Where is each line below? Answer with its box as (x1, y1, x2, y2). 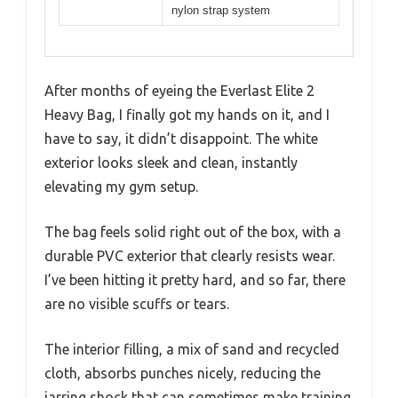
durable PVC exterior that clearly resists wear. (44, 248, 335, 265)
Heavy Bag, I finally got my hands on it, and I (44, 107, 330, 123)
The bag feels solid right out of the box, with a (44, 224, 341, 241)
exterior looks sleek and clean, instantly (44, 155, 298, 171)
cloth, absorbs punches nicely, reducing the (44, 365, 321, 382)
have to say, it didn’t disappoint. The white (44, 131, 318, 147)
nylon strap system (171, 3, 270, 17)
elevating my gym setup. (44, 179, 198, 195)
